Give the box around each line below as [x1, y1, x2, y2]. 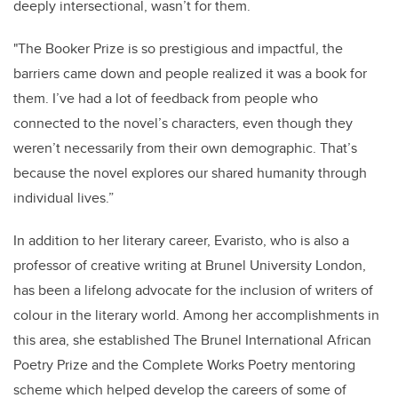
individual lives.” [13, 187, 114, 209]
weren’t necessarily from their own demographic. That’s [13, 138, 357, 159]
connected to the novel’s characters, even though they [13, 113, 353, 134]
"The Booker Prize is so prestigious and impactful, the [13, 38, 343, 60]
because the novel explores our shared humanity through [13, 163, 367, 184]
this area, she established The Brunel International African [13, 330, 371, 351]
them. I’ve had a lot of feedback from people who [13, 88, 318, 109]
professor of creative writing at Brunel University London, [13, 255, 366, 276]
